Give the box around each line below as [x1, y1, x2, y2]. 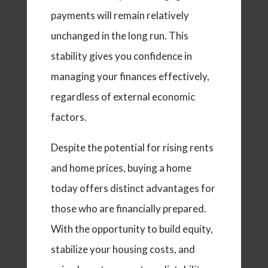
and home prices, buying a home [50, 162, 191, 175]
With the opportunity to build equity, [50, 223, 213, 236]
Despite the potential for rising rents [50, 141, 214, 154]
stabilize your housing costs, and [50, 243, 195, 256]
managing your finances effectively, [50, 70, 209, 83]
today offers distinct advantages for [50, 182, 215, 195]
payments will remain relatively [50, 9, 189, 22]
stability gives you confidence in [50, 50, 192, 63]
